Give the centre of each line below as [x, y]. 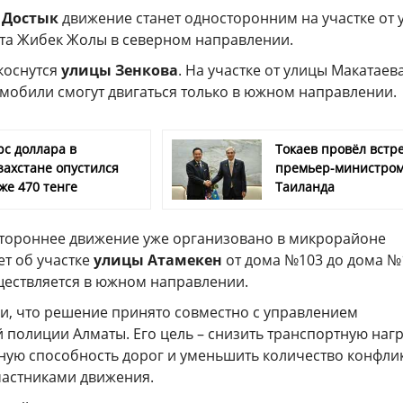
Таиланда [305, 186]
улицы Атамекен [158, 260]
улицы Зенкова [120, 70]
